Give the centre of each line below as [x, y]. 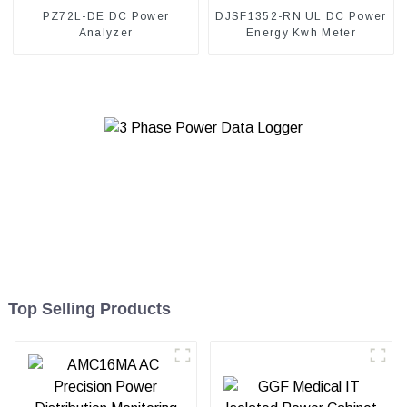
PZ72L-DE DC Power [106, 16]
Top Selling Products [89, 309]
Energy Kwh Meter [301, 32]
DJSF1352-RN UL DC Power [301, 16]
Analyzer [106, 32]
